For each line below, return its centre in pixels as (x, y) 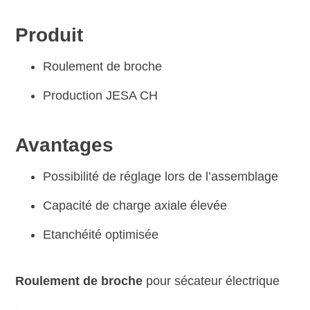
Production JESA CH (101, 96)
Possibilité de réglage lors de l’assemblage (161, 177)
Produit (49, 35)
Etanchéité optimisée (101, 235)
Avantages (65, 145)
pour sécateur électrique (211, 281)
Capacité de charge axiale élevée (135, 206)
